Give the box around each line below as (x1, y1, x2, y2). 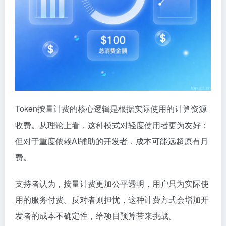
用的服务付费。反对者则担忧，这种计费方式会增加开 (15, 194, 209, 205)
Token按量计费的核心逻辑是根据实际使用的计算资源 (15, 103, 207, 115)
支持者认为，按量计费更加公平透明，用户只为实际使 (15, 178, 209, 189)
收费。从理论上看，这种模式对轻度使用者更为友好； (15, 119, 209, 131)
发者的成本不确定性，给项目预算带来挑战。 (15, 210, 177, 221)
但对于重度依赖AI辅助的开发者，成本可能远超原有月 (15, 135, 208, 147)
